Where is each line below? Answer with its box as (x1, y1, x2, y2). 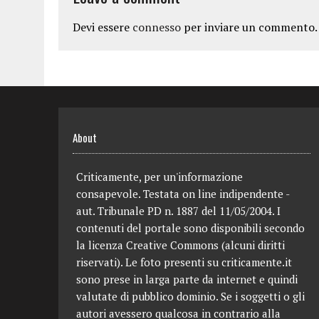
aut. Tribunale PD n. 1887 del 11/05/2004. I (76, 204, 281, 218)
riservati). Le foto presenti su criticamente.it (76, 255, 292, 269)
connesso (132, 19, 181, 35)
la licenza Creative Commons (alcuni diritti (76, 238, 285, 252)
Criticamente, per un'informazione (76, 169, 243, 184)
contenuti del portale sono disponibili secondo (76, 221, 305, 235)
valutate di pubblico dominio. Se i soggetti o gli (76, 289, 305, 303)
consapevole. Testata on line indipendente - (76, 187, 289, 201)
